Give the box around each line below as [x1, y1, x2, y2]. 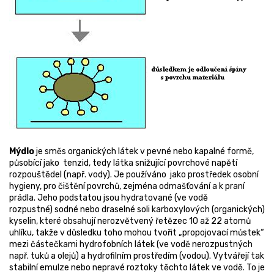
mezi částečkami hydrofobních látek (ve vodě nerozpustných [9, 239, 253, 250]
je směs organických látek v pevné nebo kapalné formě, [34, 146, 254, 157]
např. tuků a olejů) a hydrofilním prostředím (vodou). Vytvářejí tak [9, 251, 264, 262]
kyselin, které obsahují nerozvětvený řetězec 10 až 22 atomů [9, 216, 251, 227]
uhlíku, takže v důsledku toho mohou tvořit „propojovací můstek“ [9, 228, 264, 239]
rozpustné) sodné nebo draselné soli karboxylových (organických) [9, 204, 265, 215]
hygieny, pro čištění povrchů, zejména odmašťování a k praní [9, 181, 245, 192]
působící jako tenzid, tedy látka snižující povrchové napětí [9, 158, 237, 169]
